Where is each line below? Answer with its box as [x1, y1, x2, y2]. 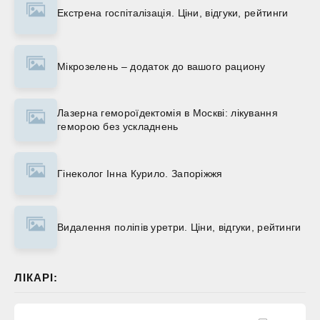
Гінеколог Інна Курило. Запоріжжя [57, 167, 223, 179]
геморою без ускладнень [57, 121, 179, 133]
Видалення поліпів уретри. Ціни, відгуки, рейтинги [57, 221, 301, 233]
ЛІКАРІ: [14, 271, 58, 284]
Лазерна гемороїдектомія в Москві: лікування [57, 107, 278, 119]
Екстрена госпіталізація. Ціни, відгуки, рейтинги [57, 6, 289, 19]
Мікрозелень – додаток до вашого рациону [57, 60, 266, 72]
